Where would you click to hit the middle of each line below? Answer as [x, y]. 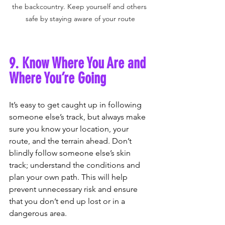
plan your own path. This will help [69, 177]
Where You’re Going [58, 79]
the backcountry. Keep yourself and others [80, 7]
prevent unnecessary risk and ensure [74, 189]
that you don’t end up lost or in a [68, 201]
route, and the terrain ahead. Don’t [71, 141]
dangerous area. [38, 213]
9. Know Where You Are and [79, 64]
